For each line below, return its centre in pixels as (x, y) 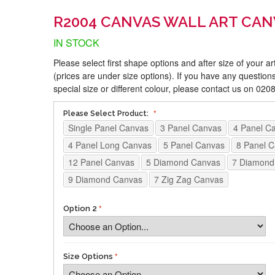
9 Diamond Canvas (105, 179)
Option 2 (80, 208)
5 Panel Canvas (194, 145)
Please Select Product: (107, 113)
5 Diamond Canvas (183, 162)
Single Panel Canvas (108, 127)
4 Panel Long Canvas (110, 145)
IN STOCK (76, 42)
